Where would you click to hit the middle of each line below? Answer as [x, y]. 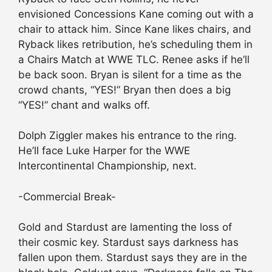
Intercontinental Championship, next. [107, 166]
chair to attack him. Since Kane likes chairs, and [135, 29]
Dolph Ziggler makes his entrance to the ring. [127, 136]
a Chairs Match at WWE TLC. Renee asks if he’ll [134, 59]
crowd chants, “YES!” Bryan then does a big [124, 90]
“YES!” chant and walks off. [84, 105]
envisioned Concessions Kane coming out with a [136, 14]
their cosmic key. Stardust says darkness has [128, 243]
